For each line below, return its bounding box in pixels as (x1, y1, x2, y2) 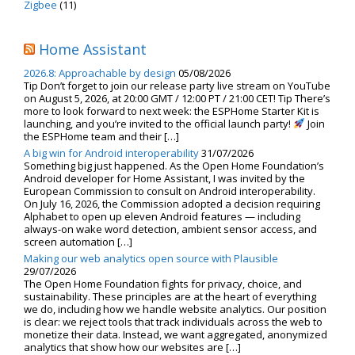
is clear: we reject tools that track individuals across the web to (24, 314, 323, 329)
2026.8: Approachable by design (24, 65, 176, 80)
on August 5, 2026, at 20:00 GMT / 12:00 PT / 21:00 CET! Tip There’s (24, 90, 330, 105)
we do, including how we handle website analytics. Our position (24, 301, 326, 316)
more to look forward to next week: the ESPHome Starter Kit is (24, 103, 319, 118)
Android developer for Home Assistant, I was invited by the (24, 170, 305, 185)
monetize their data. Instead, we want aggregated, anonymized (24, 326, 327, 342)
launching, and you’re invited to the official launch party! (24, 116, 293, 131)
